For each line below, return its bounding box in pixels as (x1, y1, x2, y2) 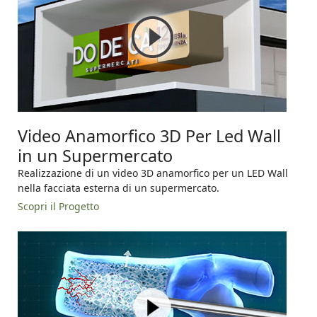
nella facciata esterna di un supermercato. (18, 181, 219, 195)
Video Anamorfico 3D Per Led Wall (18, 125, 281, 148)
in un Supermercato (18, 144, 173, 168)
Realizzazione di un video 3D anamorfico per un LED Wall (18, 166, 288, 180)
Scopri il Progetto (18, 200, 99, 214)
